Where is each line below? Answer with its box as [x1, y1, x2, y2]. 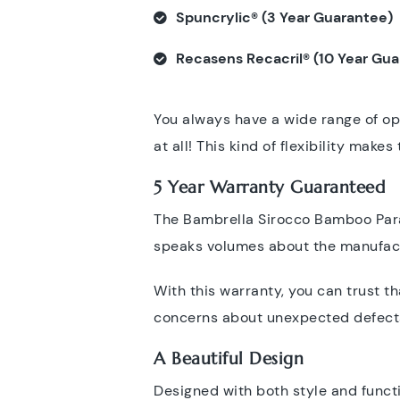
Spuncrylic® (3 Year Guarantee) [176, 8, 393, 27]
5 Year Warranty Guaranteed [154, 177, 385, 197]
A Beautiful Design [154, 348, 304, 369]
